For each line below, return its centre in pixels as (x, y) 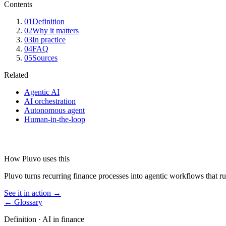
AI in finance (63, 219)
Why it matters (55, 31)
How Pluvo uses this (37, 159)
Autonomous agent (54, 110)
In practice (49, 40)
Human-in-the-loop (55, 119)
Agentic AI (42, 92)
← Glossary (23, 202)
